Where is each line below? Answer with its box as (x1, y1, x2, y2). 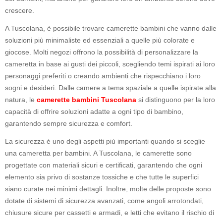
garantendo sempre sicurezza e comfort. (5, 119, 132, 127)
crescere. (5, 6, 34, 14)
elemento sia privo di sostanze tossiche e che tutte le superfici (5, 172, 199, 181)
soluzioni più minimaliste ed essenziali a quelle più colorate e (5, 36, 195, 44)
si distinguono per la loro (136, 95, 215, 104)
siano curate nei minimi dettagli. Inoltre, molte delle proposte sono (5, 184, 211, 193)
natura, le (5, 95, 37, 104)
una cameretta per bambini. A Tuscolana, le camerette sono (5, 149, 192, 157)
